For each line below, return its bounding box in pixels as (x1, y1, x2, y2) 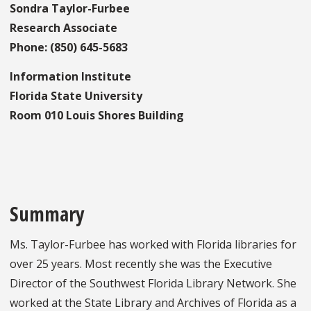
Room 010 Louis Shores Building (10, 107, 184, 123)
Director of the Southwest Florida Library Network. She (10, 276, 296, 292)
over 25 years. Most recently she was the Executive (10, 256, 272, 272)
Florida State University (10, 87, 142, 103)
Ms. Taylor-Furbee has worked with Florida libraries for (10, 237, 296, 253)
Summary (10, 201, 85, 228)
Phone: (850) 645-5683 (10, 39, 128, 55)
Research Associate (10, 19, 117, 35)
